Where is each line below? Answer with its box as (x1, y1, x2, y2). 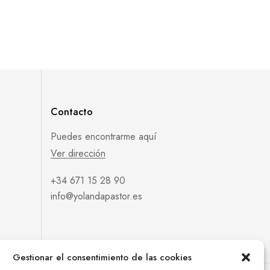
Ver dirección (51, 146, 106, 160)
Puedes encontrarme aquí (51, 129, 157, 143)
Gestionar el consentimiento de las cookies (13, 251, 192, 264)
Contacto (51, 104, 93, 119)
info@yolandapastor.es (51, 189, 143, 203)
